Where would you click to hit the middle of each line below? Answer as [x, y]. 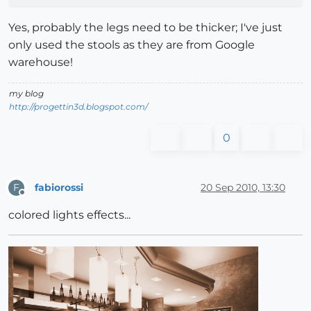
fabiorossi [59, 187]
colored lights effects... [69, 215]
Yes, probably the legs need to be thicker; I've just [145, 28]
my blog [26, 94]
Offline [35, 199]
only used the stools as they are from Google [132, 45]
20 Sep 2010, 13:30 [243, 187]
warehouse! [41, 62]
